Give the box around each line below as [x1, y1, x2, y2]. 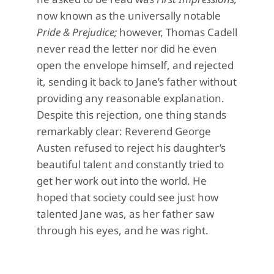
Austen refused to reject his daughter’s [37, 141, 226, 155]
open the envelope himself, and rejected [37, 58, 234, 73]
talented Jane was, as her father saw [37, 207, 214, 221]
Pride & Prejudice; [37, 25, 117, 40]
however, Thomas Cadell [117, 25, 237, 40]
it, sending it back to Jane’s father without [37, 75, 237, 89]
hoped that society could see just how [37, 190, 218, 205]
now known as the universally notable [37, 9, 221, 23]
